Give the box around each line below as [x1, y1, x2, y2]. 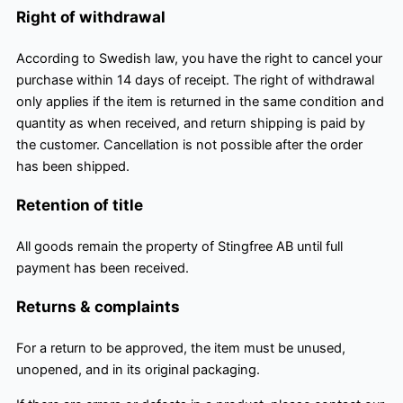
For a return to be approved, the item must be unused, [16, 340, 345, 357]
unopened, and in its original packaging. [16, 362, 260, 379]
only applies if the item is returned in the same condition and [16, 93, 384, 110]
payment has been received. [16, 260, 189, 277]
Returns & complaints [16, 297, 180, 317]
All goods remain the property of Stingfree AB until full [16, 238, 343, 255]
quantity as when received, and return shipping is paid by [16, 114, 365, 131]
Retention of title [16, 195, 143, 215]
